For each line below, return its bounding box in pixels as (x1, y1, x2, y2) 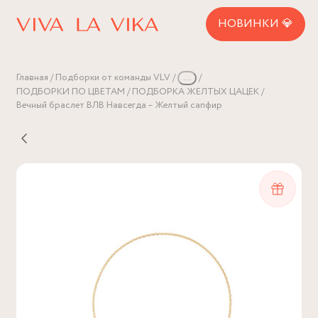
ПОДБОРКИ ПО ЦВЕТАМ (16, 85, 125, 99)
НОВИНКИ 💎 (218, 16, 293, 32)
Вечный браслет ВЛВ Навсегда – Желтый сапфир (16, 99, 222, 112)
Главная (16, 71, 48, 84)
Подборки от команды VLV (55, 71, 170, 84)
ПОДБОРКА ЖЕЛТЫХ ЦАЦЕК (132, 85, 259, 99)
